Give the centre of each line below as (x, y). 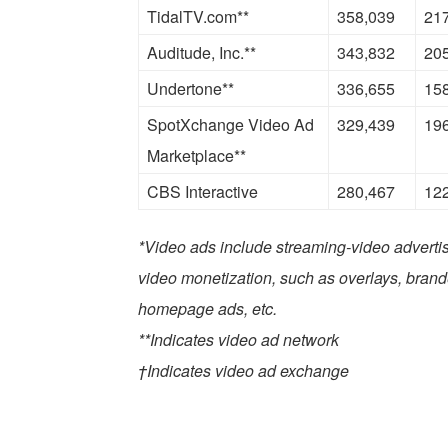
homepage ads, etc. (207, 309)
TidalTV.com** (198, 17)
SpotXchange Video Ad (230, 125)
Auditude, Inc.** (201, 53)
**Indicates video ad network (238, 340)
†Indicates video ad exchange (243, 371)
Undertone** (190, 89)
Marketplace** (196, 156)
